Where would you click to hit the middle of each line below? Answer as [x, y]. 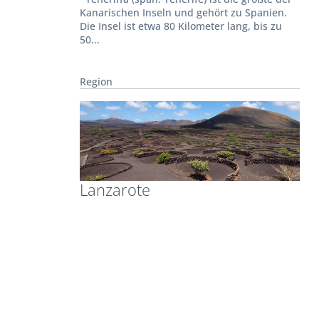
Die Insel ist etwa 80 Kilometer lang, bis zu [181, 26]
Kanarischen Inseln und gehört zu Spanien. [184, 12]
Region [96, 81]
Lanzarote [115, 189]
